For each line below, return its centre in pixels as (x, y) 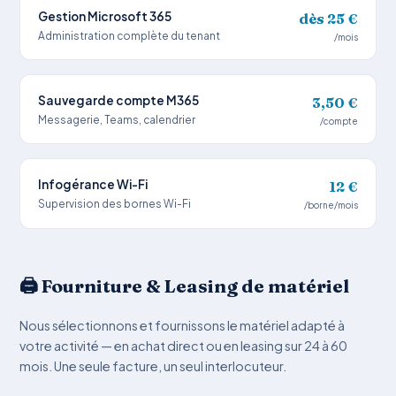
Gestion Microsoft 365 (105, 16)
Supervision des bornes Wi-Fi (115, 204)
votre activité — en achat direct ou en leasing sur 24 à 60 (184, 345)
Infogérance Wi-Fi (93, 184)
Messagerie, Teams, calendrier (117, 119)
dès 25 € (328, 18)
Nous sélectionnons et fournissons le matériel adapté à (183, 325)
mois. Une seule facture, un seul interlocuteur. (153, 366)
